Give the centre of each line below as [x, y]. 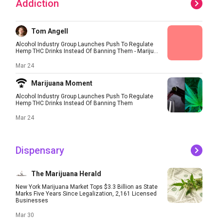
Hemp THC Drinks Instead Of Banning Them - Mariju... [87, 51]
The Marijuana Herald [66, 174]
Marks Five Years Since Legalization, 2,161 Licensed [86, 194]
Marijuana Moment [62, 83]
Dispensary [40, 150]
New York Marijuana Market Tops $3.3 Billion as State [87, 187]
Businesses [32, 200]
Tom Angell [50, 31]
